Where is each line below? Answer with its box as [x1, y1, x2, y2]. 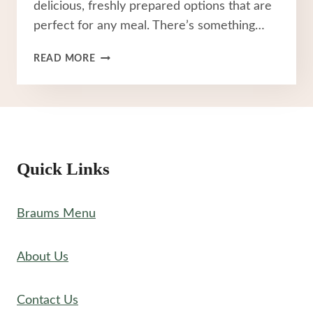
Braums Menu [17, 208, 96, 221]
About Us [17, 251, 68, 264]
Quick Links [17, 159, 110, 179]
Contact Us [17, 294, 78, 307]
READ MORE [34, 53, 96, 64]
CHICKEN [94, 66, 142, 78]
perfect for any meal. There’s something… [34, 20, 265, 33]
